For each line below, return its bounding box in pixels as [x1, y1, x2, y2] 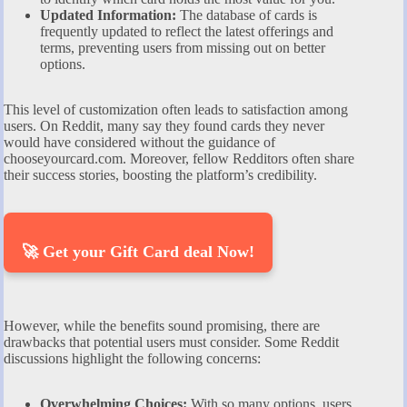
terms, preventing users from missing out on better [40, 40, 325, 56]
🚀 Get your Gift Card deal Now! [22, 243, 254, 262]
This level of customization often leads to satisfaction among [4, 102, 348, 118]
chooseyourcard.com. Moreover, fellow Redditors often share [4, 151, 354, 167]
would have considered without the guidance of [4, 134, 275, 151]
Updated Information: [40, 7, 176, 24]
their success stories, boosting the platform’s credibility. [4, 167, 317, 184]
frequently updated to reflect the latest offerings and [40, 24, 333, 40]
